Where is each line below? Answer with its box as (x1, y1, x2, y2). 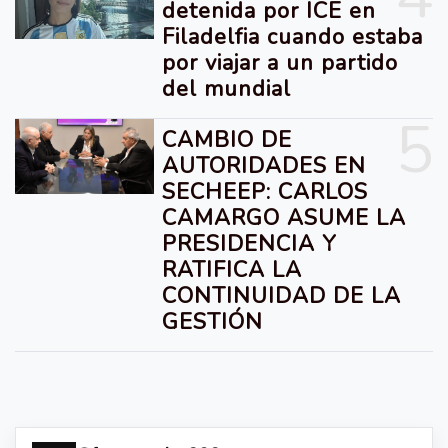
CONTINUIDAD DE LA (162, 281, 402, 311)
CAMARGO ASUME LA (162, 203, 407, 233)
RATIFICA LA (162, 255, 303, 285)
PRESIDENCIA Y (162, 229, 337, 259)
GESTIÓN (162, 307, 264, 337)
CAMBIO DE (162, 125, 293, 155)
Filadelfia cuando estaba (162, 22, 424, 52)
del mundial (162, 74, 292, 104)
